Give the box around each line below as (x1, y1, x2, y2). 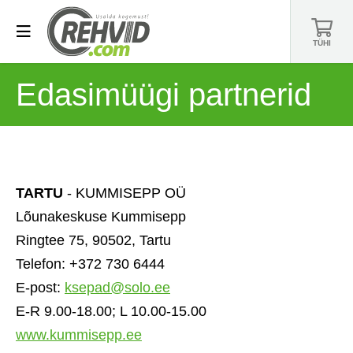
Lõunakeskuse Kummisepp (16, 209, 186, 225)
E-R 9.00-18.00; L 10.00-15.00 (16, 303, 206, 319)
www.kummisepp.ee (16, 327, 142, 343)
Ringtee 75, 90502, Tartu (16, 232, 171, 248)
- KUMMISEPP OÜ (63, 185, 186, 201)
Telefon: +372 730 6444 (16, 256, 165, 272)
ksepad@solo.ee (65, 280, 170, 295)
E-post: (16, 280, 65, 295)
